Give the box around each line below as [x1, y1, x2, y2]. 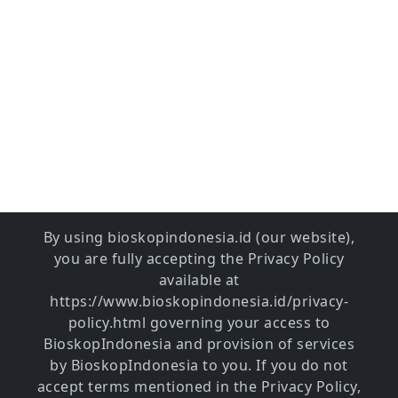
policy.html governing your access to [68, 312, 330, 332]
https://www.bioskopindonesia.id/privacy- [50, 291, 348, 311]
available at [158, 269, 240, 290]
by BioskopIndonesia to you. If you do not [50, 354, 348, 375]
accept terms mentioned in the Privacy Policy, [36, 376, 362, 396]
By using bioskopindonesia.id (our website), [43, 227, 355, 247]
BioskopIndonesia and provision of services [44, 333, 354, 354]
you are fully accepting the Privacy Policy [53, 248, 345, 268]
